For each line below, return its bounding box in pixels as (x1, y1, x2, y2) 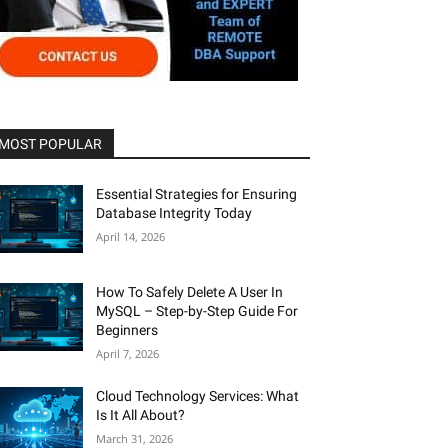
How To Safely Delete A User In (96, 284, 284, 301)
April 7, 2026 (96, 346, 160, 362)
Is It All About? (96, 407, 186, 424)
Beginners (96, 322, 159, 339)
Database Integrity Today (96, 205, 253, 221)
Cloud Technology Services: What (96, 388, 300, 405)
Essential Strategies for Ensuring (96, 186, 298, 202)
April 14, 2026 (96, 229, 166, 244)
